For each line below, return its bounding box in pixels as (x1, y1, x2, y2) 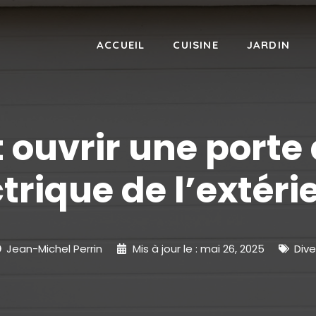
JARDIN (246, 37, 290, 51)
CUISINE (173, 37, 219, 51)
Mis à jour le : (132, 241, 200, 256)
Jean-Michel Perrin (6, 241, 103, 256)
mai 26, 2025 (200, 241, 265, 256)
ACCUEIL (96, 37, 145, 51)
